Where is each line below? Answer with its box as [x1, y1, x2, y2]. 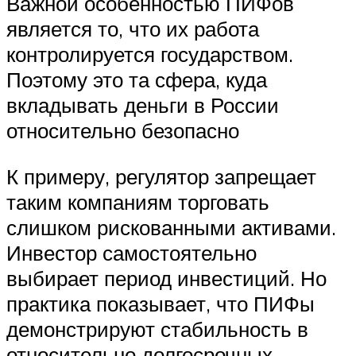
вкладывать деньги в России [6, 92, 279, 118]
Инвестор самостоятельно [6, 239, 257, 265]
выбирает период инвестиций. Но [6, 265, 327, 291]
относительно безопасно [6, 118, 239, 144]
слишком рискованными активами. [6, 214, 336, 240]
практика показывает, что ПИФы [6, 290, 315, 316]
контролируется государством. [6, 41, 293, 68]
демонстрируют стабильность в [6, 315, 308, 342]
